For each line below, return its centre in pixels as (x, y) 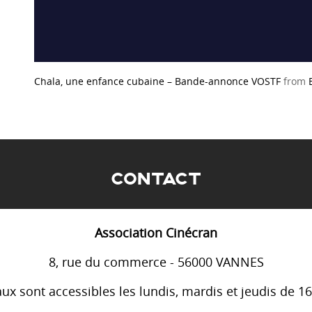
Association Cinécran (156, 233)
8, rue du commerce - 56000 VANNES (156, 262)
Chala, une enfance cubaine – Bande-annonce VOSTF (157, 81)
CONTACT (156, 180)
